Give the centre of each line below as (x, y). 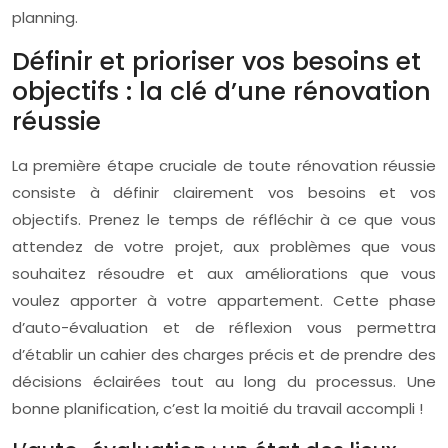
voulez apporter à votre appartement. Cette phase (224, 300)
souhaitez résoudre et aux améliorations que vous (224, 273)
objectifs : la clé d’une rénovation (221, 91)
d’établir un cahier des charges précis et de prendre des (224, 354)
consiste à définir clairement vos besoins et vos (224, 192)
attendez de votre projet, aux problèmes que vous (224, 246)
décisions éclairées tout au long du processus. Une (224, 381)
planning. (45, 17)
